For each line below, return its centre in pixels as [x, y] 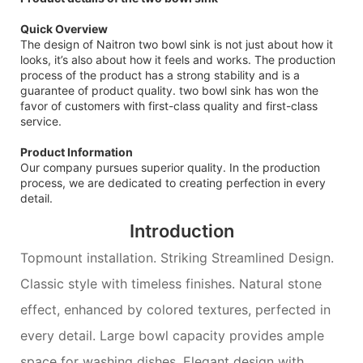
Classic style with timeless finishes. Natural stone [171, 284]
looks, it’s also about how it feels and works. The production [178, 59]
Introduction [181, 231]
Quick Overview [64, 28]
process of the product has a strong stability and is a [160, 75]
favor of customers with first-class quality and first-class [169, 105]
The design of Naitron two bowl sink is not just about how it [177, 44]
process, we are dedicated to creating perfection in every [173, 182]
